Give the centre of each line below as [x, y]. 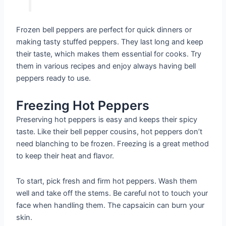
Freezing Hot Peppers [83, 106]
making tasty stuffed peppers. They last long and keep [110, 42]
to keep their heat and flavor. [65, 156]
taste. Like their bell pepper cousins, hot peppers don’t [109, 132]
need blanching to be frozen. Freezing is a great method [113, 144]
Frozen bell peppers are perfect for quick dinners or [104, 30]
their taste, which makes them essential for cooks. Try [109, 54]
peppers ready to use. [54, 78]
